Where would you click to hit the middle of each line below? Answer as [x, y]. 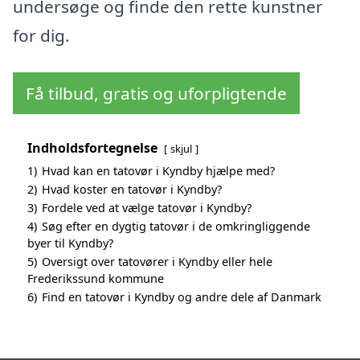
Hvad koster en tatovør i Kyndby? [132, 190]
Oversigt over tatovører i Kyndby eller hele [157, 262]
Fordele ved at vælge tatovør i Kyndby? [147, 208]
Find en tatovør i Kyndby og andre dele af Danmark [182, 297]
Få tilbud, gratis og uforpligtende [156, 94]
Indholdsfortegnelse [92, 148]
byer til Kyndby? [70, 243]
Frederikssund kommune [96, 279]
